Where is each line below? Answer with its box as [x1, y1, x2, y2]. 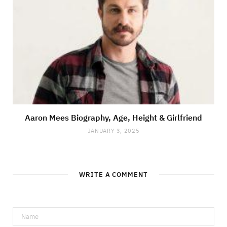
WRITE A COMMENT [79, 170, 148, 179]
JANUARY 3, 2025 [87, 127, 140, 135]
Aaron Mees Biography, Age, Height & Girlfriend [25, 112, 202, 123]
